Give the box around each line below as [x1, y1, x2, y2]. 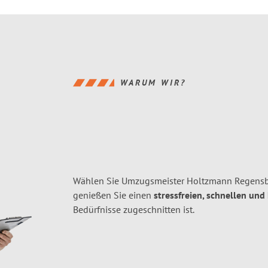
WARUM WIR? [120, 77, 186, 88]
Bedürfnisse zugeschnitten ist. [73, 203, 194, 215]
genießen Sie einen [73, 189, 154, 201]
